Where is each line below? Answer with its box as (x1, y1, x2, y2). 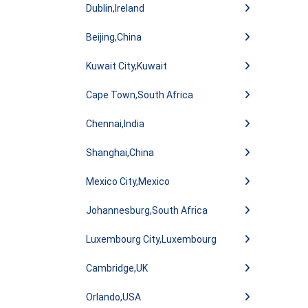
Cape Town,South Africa (86, 89, 193, 100)
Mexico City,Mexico (86, 176, 170, 187)
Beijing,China (86, 32, 142, 43)
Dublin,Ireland (86, 3, 144, 14)
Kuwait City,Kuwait (86, 60, 167, 71)
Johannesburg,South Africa (86, 205, 208, 216)
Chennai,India (86, 118, 144, 129)
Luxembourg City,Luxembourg (86, 234, 217, 245)
